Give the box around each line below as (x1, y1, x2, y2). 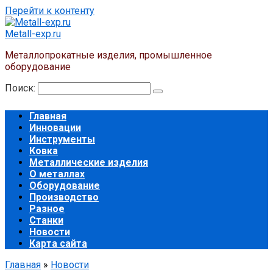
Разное (29, 203, 65, 214)
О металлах (29, 168, 85, 180)
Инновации (29, 122, 81, 133)
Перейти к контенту (5, 5, 94, 16)
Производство (29, 191, 99, 203)
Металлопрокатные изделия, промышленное (5, 49, 212, 61)
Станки (29, 214, 63, 226)
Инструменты (29, 133, 95, 145)
